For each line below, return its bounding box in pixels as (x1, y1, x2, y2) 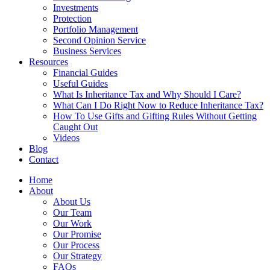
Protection (53, 13, 92, 24)
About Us (53, 196, 90, 207)
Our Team (53, 207, 92, 218)
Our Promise (53, 229, 101, 239)
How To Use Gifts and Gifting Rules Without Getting (53, 111, 257, 121)
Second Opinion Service (53, 35, 146, 45)
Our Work (53, 218, 92, 228)
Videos (53, 133, 80, 143)
